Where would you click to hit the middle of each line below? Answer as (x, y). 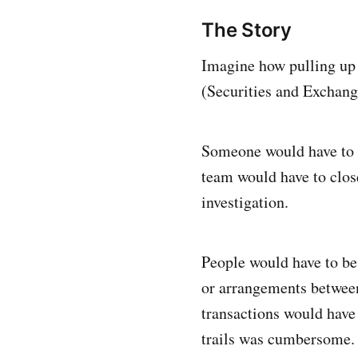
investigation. (245, 202)
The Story (247, 30)
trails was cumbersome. (278, 339)
